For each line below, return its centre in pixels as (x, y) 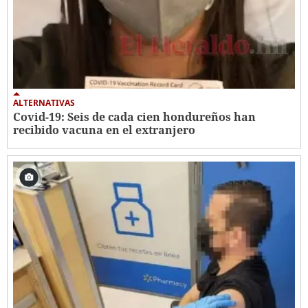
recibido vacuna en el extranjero (104, 130)
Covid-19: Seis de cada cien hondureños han (134, 117)
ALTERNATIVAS (44, 102)
